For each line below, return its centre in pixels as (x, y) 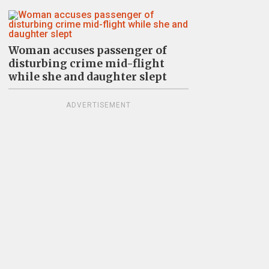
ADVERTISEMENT (98, 105)
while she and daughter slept (87, 77)
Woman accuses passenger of (87, 50)
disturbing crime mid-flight (86, 63)
